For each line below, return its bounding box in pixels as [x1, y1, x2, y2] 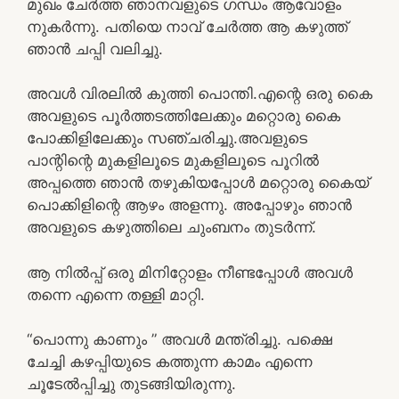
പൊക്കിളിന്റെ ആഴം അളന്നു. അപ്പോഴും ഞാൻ [27, 196, 352, 214]
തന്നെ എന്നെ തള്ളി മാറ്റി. [27, 285, 205, 304]
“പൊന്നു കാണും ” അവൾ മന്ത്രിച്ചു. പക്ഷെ [27, 330, 332, 348]
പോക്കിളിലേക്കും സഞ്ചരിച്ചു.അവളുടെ [27, 129, 307, 147]
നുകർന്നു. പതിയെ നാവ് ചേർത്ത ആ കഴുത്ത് [27, 17, 347, 36]
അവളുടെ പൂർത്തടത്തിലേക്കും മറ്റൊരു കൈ [27, 107, 340, 125]
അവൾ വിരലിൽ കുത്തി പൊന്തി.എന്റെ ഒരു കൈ [27, 85, 372, 102]
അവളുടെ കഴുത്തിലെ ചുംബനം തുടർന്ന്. [27, 218, 316, 236]
